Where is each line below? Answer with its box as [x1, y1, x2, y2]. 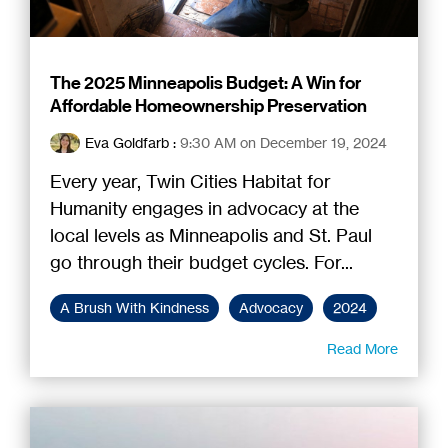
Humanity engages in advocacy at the [50, 196, 359, 219]
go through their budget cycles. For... [50, 250, 353, 273]
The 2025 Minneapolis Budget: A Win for [50, 71, 361, 94]
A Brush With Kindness [60, 298, 209, 317]
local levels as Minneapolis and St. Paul [50, 223, 372, 246]
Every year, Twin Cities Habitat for [50, 169, 331, 192]
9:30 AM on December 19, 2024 [180, 133, 387, 151]
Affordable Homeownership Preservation [50, 94, 367, 117]
